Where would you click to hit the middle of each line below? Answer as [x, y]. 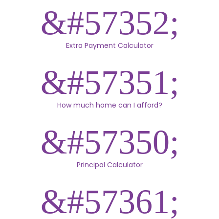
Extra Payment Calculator [109, 45]
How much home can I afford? [109, 105]
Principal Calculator [109, 164]
